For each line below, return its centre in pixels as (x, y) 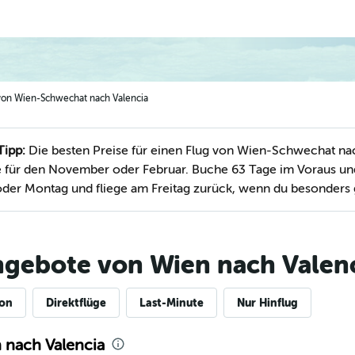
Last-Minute (171, 303)
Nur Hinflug (267, 303)
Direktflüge (76, 303)
